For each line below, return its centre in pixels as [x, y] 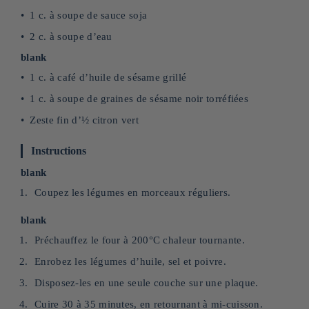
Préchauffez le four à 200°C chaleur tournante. [140, 240]
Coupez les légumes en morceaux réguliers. [133, 192]
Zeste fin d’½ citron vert [84, 120]
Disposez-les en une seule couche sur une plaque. [147, 283]
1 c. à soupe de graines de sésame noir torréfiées [139, 99]
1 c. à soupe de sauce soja [89, 15]
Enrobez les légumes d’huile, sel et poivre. [130, 261]
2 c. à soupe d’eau [71, 37]
